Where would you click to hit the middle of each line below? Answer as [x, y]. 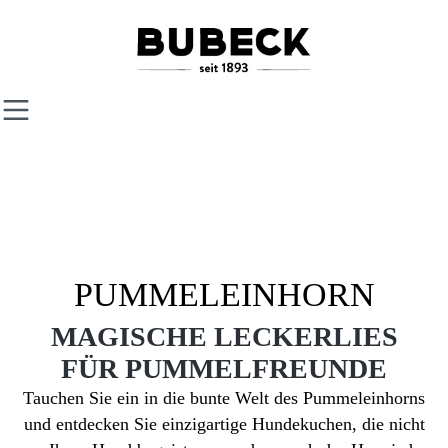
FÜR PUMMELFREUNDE [224, 368]
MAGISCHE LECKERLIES [224, 336]
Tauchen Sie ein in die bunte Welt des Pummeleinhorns [224, 397]
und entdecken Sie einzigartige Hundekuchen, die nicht [224, 423]
